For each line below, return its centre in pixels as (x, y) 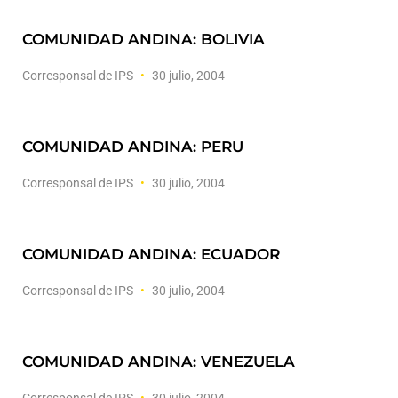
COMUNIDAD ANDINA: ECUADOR (151, 254)
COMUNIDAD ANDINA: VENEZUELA (159, 362)
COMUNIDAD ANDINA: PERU (133, 147)
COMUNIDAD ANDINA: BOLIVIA (143, 39)
